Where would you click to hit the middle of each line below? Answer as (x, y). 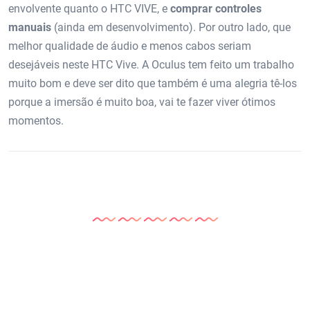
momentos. (36, 120)
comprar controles (216, 8)
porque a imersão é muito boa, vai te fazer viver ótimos (142, 102)
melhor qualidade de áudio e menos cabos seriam (130, 46)
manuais (30, 27)
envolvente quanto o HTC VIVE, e (89, 8)
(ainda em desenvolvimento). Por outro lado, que (171, 27)
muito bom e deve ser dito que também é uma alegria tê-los (153, 83)
